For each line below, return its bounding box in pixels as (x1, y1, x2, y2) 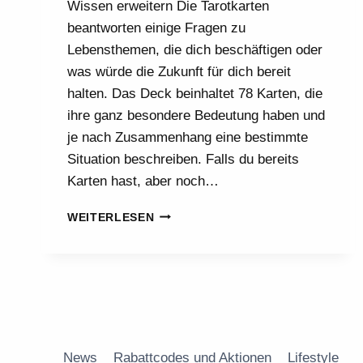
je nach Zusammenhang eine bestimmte (67, 129, 308, 145)
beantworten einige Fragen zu (67, 19, 246, 36)
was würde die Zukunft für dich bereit (67, 63, 291, 79)
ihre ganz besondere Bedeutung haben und (67, 107, 325, 123)
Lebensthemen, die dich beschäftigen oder (67, 41, 322, 58)
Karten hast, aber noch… (67, 173, 219, 189)
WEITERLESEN (67, 211, 155, 224)
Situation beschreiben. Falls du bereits (67, 151, 299, 167)
